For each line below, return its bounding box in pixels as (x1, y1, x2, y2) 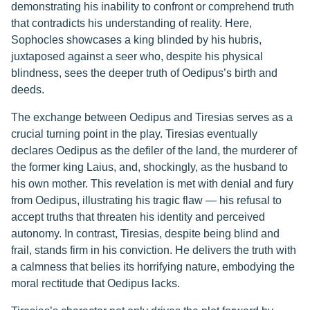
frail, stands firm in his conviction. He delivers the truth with (11, 244, 296, 256)
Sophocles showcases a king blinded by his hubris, (11, 34, 262, 46)
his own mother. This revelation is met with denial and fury (11, 178, 293, 190)
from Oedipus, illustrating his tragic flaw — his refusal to (11, 194, 282, 206)
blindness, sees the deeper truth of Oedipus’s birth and (11, 67, 277, 79)
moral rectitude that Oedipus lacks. (11, 277, 180, 289)
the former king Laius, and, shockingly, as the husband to (11, 161, 288, 173)
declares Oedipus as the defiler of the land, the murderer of (11, 145, 297, 156)
